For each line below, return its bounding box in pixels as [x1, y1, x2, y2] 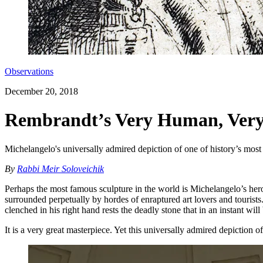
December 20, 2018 [5, 86, 78, 96]
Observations [5, 66, 53, 76]
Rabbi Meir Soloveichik [17, 163, 104, 174]
